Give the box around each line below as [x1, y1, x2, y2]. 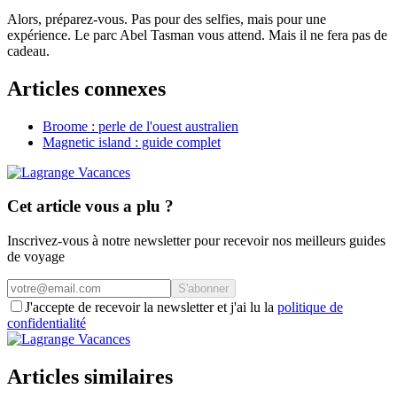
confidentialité [7, 315, 86, 331]
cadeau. [7, 43, 50, 58]
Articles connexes [7, 76, 166, 100]
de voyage [7, 249, 65, 265]
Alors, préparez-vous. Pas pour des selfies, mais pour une [7, 11, 326, 27]
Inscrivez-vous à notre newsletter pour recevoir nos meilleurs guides [7, 233, 385, 249]
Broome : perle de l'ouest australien [43, 118, 238, 134]
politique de [277, 300, 343, 315]
